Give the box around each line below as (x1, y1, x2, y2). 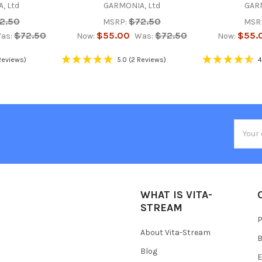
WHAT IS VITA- (140, 188, 212, 201)
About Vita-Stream (140, 227, 211, 237)
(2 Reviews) (128, 55, 166, 64)
